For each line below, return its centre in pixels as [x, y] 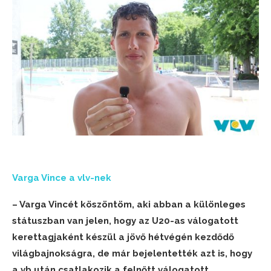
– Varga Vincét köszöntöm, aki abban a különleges [129, 204]
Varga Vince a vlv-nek [62, 178]
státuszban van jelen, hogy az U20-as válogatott [125, 220]
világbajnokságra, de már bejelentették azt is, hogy [132, 253]
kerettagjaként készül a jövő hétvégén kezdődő [123, 237]
